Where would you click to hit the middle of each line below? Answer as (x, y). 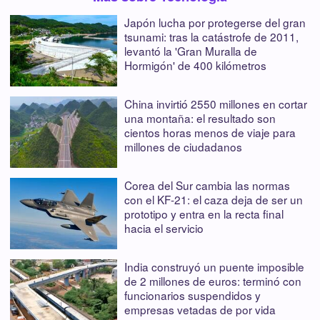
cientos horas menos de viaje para (210, 132)
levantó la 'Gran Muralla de (191, 51)
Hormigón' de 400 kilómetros (195, 65)
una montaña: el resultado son (200, 118)
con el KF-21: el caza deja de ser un (214, 200)
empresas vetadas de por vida (200, 310)
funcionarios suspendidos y (192, 295)
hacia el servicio (164, 228)
